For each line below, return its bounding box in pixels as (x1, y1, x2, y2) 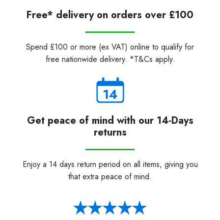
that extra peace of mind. (68, 170, 152, 182)
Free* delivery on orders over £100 (27, 7, 193, 22)
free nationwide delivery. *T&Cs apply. (45, 53, 175, 65)
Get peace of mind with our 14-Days (27, 113, 193, 128)
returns (93, 125, 127, 139)
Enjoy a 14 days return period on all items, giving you (22, 158, 198, 170)
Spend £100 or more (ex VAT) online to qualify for (26, 41, 194, 53)
